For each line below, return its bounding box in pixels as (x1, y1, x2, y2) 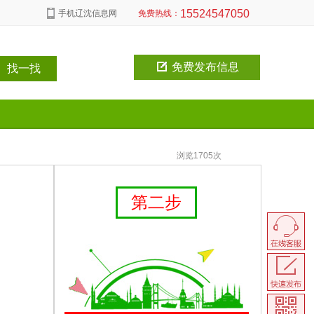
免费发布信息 (169, 61, 239, 73)
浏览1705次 (160, 151, 221, 161)
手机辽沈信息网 (58, 8, 117, 18)
